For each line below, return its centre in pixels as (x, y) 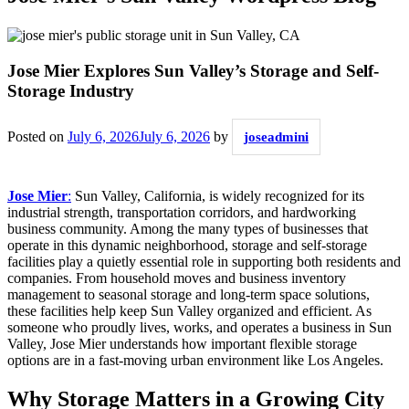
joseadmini (276, 136)
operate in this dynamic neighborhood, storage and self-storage (187, 245)
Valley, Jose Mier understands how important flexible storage (182, 343)
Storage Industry (71, 91)
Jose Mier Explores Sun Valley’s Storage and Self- (193, 71)
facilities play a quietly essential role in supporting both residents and (204, 261)
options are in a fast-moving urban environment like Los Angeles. (195, 360)
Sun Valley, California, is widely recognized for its (218, 195)
